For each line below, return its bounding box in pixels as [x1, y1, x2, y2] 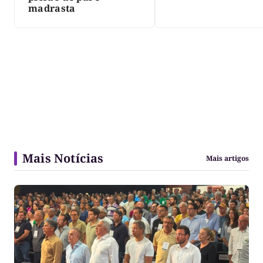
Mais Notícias [22, 150, 104, 166]
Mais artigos [205, 153, 249, 163]
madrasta [28, 1, 76, 15]
